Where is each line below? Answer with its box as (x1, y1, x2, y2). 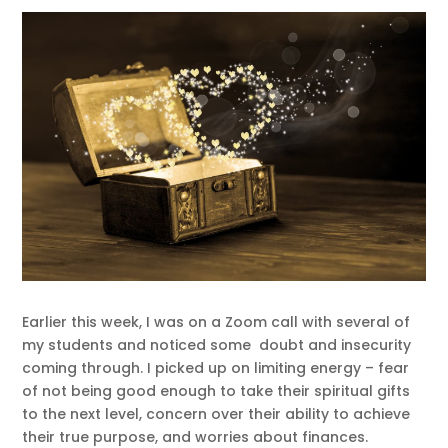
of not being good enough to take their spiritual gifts (22, 381, 411, 402)
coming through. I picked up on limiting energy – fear (22, 358, 410, 379)
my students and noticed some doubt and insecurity (22, 335, 412, 356)
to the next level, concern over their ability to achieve (22, 404, 411, 425)
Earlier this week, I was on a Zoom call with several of (22, 312, 411, 333)
